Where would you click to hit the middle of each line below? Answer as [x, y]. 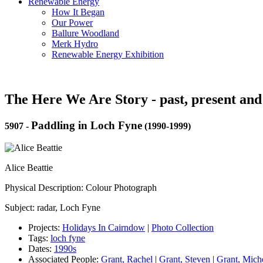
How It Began [78, 12]
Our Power [72, 22]
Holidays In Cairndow [104, 228]
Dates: [41, 249]
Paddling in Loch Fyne [87, 125]
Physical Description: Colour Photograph [81, 188]
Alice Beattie [29, 168]
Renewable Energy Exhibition [108, 54]
